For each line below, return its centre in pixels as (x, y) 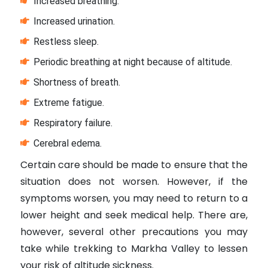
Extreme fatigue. (68, 103)
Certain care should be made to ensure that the (134, 165)
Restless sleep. (66, 42)
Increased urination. (74, 22)
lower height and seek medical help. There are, (134, 215)
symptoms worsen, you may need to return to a (134, 199)
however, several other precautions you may (134, 232)
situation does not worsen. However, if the (134, 182)
